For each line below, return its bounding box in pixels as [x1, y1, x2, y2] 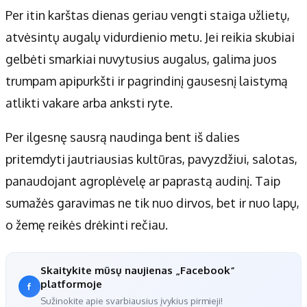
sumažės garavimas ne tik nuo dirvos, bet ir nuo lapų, [5, 195, 299, 211]
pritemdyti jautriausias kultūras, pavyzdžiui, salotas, [5, 151, 297, 167]
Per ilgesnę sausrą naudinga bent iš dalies [5, 130, 240, 145]
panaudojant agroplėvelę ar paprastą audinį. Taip [5, 173, 280, 189]
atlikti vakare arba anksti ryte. [5, 95, 173, 111]
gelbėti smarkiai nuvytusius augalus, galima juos [5, 51, 277, 67]
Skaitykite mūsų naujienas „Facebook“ [40, 264, 235, 278]
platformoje [40, 278, 102, 291]
